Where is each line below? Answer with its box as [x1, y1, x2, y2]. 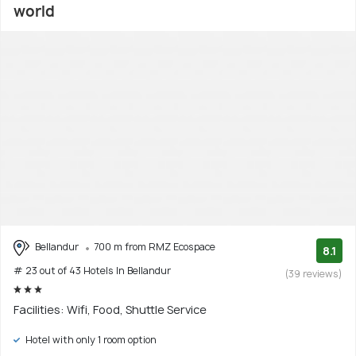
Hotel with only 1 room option [23, 333, 157, 347]
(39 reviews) [285, 267, 342, 281]
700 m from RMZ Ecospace [94, 240, 215, 254]
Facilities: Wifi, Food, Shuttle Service [14, 302, 207, 318]
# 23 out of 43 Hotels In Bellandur [14, 264, 171, 278]
